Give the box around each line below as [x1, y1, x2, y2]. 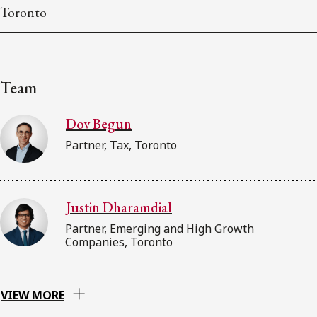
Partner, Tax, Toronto [65, 137, 177, 153]
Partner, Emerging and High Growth [65, 220, 254, 236]
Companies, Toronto [65, 234, 173, 250]
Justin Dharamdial [66, 197, 172, 217]
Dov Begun [66, 114, 132, 133]
